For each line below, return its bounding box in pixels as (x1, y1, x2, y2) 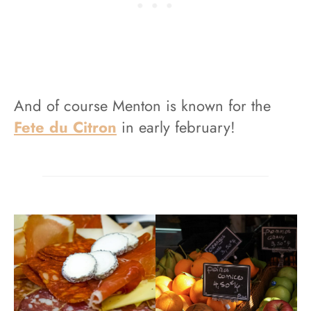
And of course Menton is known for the (14, 94, 271, 117)
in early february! (117, 115, 235, 138)
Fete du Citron (14, 115, 117, 138)
